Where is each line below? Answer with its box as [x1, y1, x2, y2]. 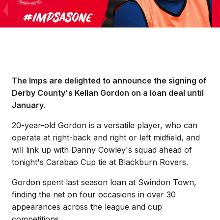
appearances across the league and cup [12, 202, 162, 212]
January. [12, 100, 45, 110]
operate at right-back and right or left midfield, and [12, 133, 200, 142]
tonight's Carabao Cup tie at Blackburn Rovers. [12, 157, 188, 167]
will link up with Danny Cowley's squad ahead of [12, 145, 192, 155]
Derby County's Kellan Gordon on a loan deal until [12, 88, 204, 98]
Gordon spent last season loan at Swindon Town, [12, 177, 196, 187]
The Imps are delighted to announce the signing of [12, 76, 207, 85]
